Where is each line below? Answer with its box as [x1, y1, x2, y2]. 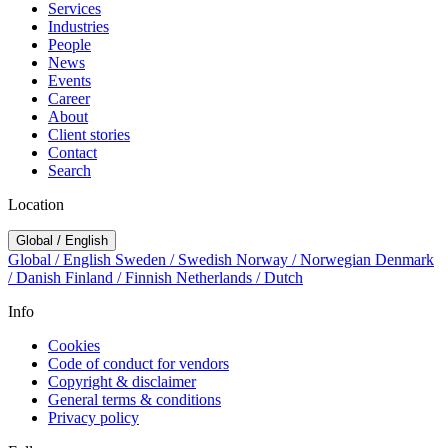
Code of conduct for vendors [48, 355, 229, 373]
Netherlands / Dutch [176, 269, 303, 287]
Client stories [48, 126, 130, 144]
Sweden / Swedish [115, 251, 236, 269]
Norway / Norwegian [236, 251, 375, 269]
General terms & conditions [48, 391, 221, 409]
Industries [48, 18, 109, 36]
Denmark [375, 251, 434, 269]
